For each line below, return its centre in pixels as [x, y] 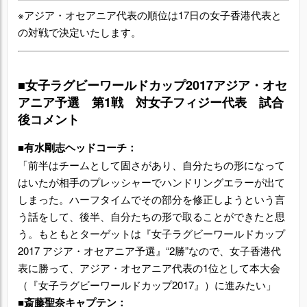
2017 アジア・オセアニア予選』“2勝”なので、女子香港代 [149, 250]
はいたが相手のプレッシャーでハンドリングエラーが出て [151, 182]
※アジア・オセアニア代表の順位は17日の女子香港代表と [150, 15]
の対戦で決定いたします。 [79, 32]
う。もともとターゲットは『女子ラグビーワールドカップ [151, 233]
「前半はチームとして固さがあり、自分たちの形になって [151, 164]
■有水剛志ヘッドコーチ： [77, 147]
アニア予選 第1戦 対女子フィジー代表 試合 [151, 102]
